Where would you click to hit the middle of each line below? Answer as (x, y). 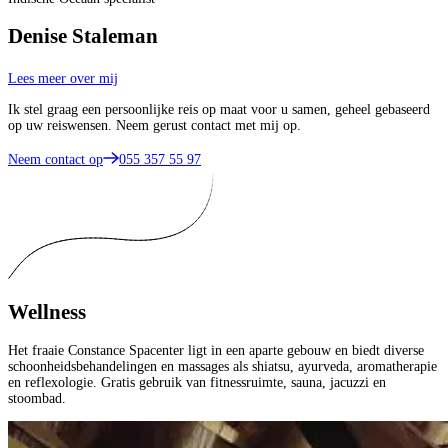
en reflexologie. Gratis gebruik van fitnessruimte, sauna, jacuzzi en (197, 382)
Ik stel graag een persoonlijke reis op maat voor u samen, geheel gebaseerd (219, 109)
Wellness (47, 312)
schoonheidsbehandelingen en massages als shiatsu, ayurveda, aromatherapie (222, 366)
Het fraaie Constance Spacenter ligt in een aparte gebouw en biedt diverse (216, 350)
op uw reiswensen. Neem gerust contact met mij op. (154, 125)
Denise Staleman (83, 36)
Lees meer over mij (63, 78)
